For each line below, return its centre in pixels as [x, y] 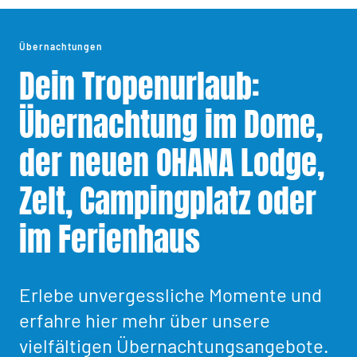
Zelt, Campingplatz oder [168, 202]
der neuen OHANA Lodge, [172, 163]
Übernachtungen [61, 47]
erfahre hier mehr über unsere [145, 320]
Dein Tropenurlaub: [139, 87]
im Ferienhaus [110, 240]
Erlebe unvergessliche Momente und [171, 295]
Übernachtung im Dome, [171, 125]
